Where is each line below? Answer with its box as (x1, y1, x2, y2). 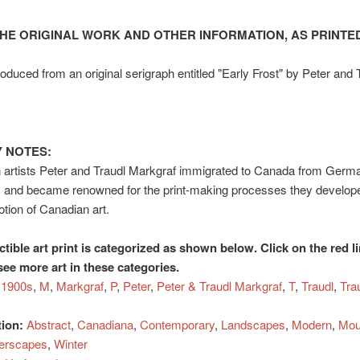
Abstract (26, 315, 71, 333)
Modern (291, 315, 332, 333)
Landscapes (220, 315, 285, 333)
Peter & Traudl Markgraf (156, 276, 282, 294)
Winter (53, 334, 88, 352)
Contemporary (139, 315, 215, 333)
